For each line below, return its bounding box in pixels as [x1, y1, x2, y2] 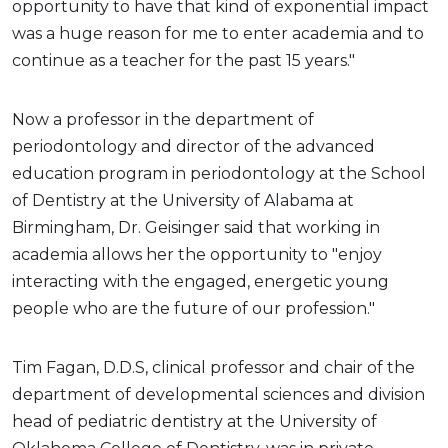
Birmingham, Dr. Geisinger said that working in [12, 217, 380, 237]
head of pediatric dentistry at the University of [12, 411, 377, 431]
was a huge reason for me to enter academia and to [12, 23, 424, 43]
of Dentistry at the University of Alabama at [12, 190, 354, 210]
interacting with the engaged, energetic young [12, 271, 389, 291]
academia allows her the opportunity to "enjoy [12, 244, 382, 264]
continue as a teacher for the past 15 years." [12, 50, 355, 70]
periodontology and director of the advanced [12, 136, 375, 156]
